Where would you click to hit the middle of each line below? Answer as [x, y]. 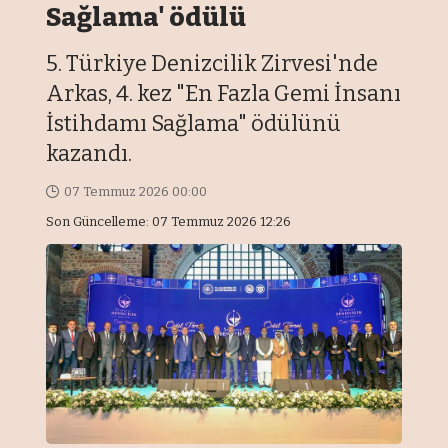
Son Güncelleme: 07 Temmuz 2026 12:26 [169, 221]
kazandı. [89, 153]
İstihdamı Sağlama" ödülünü [194, 123]
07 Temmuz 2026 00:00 [135, 191]
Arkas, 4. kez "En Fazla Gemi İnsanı [224, 93]
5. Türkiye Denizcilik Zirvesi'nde [212, 63]
